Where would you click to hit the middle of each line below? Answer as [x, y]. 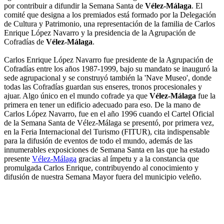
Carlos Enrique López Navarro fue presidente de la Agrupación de [108, 60]
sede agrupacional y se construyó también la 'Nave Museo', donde [108, 78]
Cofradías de [25, 42]
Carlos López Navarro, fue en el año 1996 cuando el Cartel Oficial [109, 114]
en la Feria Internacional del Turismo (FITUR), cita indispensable [107, 132]
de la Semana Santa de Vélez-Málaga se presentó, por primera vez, [109, 123]
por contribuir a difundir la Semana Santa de [74, 6]
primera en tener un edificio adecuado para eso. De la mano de [102, 105]
